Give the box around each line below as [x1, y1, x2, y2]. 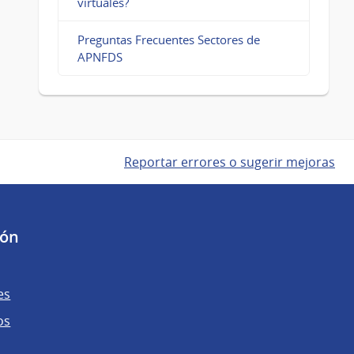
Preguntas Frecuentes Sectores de [77, 32, 260, 48]
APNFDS [77, 49, 122, 66]
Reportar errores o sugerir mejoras [124, 153, 335, 171]
